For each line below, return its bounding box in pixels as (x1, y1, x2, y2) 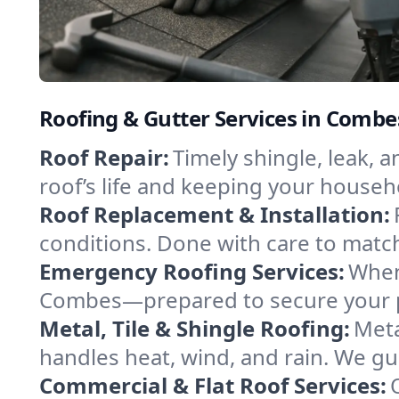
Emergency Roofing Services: (39, 256, 345, 286)
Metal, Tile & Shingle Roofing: (39, 313, 350, 343)
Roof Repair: (39, 142, 169, 172)
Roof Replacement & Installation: (39, 199, 390, 229)
